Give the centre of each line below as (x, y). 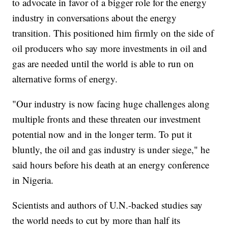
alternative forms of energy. (65, 78)
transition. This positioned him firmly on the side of (113, 33)
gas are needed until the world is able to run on (103, 63)
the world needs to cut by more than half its (96, 220)
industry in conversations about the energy (95, 17)
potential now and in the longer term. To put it (102, 134)
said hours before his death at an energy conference (111, 164)
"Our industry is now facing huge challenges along (111, 103)
